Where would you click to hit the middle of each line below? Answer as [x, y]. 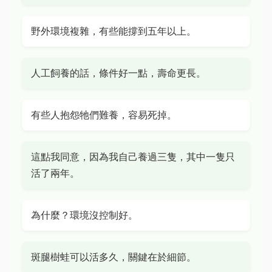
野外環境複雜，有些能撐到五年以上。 [114, 31]
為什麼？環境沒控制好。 [84, 215]
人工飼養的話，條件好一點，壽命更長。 [118, 73]
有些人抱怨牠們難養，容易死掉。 [104, 115]
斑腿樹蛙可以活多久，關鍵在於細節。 [114, 257]
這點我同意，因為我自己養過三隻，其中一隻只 [133, 157]
